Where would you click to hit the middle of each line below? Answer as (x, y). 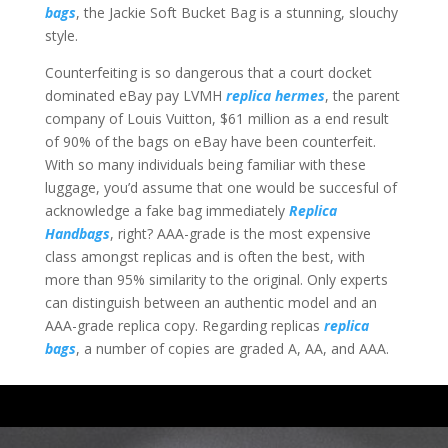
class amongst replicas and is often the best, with (204, 257)
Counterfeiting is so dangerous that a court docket (208, 73)
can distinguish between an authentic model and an (210, 303)
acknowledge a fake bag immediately (166, 211)
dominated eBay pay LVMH (135, 96)
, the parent (362, 96)
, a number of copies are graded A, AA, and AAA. (232, 349)
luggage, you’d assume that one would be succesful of (220, 188)
